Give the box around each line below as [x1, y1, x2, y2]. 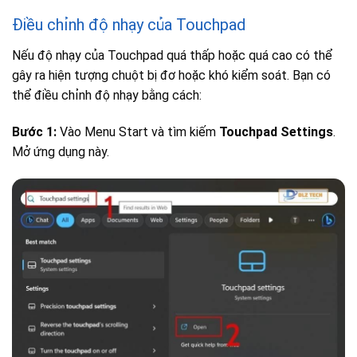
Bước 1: [12, 124, 57, 139]
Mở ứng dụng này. [12, 143, 109, 159]
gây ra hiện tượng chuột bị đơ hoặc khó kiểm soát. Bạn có [12, 68, 331, 84]
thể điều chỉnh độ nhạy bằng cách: [12, 88, 202, 104]
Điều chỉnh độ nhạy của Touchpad [12, 15, 245, 35]
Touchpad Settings [219, 124, 333, 139]
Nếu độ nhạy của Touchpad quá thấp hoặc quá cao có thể [12, 48, 332, 64]
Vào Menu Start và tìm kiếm [57, 124, 219, 139]
